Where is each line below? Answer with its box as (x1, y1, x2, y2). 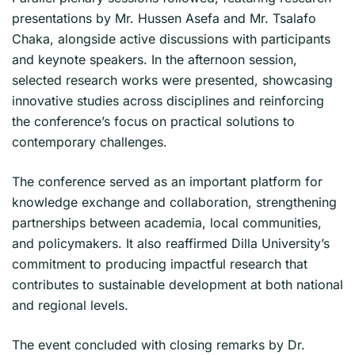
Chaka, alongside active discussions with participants (12, 31, 330, 47)
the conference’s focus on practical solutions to (12, 113, 295, 129)
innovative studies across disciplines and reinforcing (12, 93, 324, 109)
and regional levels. (12, 297, 128, 313)
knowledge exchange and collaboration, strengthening (12, 194, 337, 210)
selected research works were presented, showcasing (12, 72, 333, 88)
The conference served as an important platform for (12, 174, 323, 189)
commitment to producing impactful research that (12, 256, 307, 272)
